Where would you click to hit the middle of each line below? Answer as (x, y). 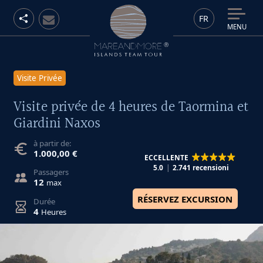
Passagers (51, 172)
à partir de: (52, 143)
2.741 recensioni (200, 168)
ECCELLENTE (166, 158)
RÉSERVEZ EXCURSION (185, 199)
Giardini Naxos (57, 124)
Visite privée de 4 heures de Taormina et (131, 107)
